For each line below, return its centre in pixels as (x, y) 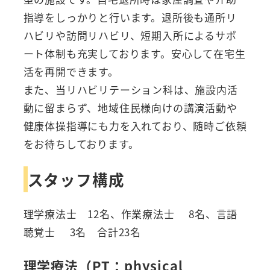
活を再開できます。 (71, 72)
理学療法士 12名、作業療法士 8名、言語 (130, 213)
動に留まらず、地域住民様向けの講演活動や (130, 108)
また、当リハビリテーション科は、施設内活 (130, 90)
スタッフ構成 (76, 179)
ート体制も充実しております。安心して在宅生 (134, 54)
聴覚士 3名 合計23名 (82, 231)
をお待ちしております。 (81, 144)
